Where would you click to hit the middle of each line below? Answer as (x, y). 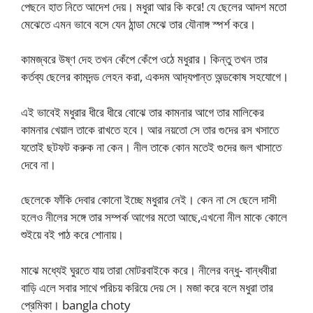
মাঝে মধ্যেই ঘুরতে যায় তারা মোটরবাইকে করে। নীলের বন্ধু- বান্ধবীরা (149, 270)
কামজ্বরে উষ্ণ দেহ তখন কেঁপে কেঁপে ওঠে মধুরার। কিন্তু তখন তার (144, 59)
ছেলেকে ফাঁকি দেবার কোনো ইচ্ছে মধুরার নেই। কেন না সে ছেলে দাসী (149, 200)
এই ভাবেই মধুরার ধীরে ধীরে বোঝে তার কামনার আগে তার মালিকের (143, 112)
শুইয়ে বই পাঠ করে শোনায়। (72, 235)
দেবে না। (38, 164)
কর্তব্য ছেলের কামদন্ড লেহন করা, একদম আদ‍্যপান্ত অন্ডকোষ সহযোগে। (155, 77)
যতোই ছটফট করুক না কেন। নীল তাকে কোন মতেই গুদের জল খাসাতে (151, 147)
